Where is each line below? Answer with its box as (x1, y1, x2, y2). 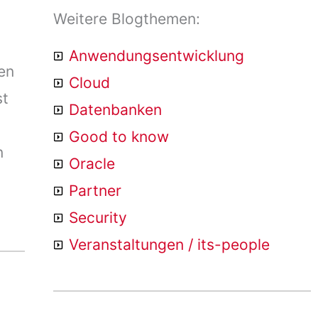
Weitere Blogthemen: (53, 10, 200, 28)
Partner (69, 182, 122, 199)
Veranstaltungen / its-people (69, 236, 270, 253)
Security (69, 209, 128, 226)
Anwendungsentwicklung (69, 47, 245, 65)
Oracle (69, 155, 116, 172)
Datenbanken (69, 101, 163, 119)
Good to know (69, 128, 170, 146)
